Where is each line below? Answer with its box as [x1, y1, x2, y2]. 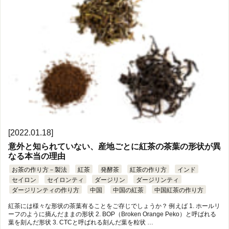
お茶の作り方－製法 [12, 166, 67, 174]
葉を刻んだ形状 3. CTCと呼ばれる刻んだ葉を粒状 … [8, 219, 153, 226]
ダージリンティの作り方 [12, 187, 79, 194]
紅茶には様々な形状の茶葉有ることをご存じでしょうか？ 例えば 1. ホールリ [8, 202, 220, 210]
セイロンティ [47, 176, 84, 184]
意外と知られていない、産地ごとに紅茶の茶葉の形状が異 [8, 142, 221, 151]
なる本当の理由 [8, 152, 65, 161]
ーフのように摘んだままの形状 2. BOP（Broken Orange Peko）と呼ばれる [8, 211, 216, 218]
